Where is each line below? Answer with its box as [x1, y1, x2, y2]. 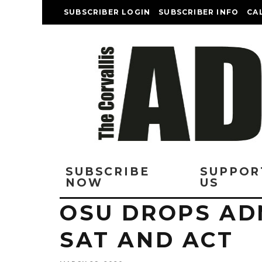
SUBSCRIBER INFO [158, 8, 239, 16]
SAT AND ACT [60, 227, 234, 253]
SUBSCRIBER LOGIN [64, 8, 151, 16]
